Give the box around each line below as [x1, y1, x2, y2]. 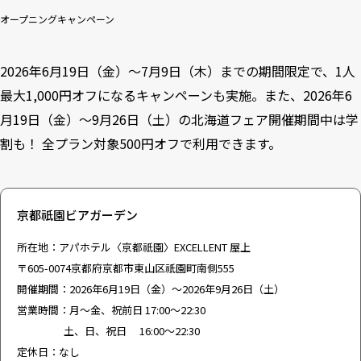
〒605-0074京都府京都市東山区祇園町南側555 [17, 260, 234, 276]
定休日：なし [17, 344, 80, 359]
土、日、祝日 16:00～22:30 [17, 323, 200, 338]
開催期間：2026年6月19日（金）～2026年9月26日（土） [17, 281, 284, 297]
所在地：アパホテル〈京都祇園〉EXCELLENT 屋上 [17, 239, 251, 255]
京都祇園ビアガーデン [17, 206, 138, 223]
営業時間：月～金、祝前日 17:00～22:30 [17, 302, 205, 317]
